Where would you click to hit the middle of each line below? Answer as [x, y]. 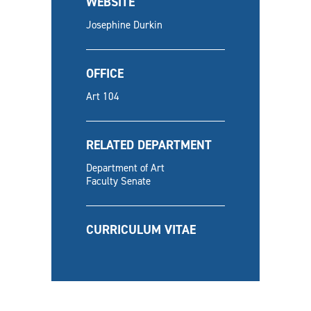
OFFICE [105, 74]
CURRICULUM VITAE [141, 230]
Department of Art [125, 168]
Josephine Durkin [124, 25]
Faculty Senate [118, 181]
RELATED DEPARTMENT [149, 145]
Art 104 [103, 96]
